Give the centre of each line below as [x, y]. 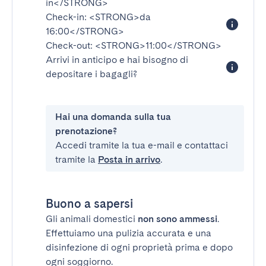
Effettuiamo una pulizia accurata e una [129, 233]
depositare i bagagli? [91, 74]
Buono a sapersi [89, 204]
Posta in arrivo [129, 159]
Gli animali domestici [92, 219]
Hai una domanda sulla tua [113, 117]
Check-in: [67, 17]
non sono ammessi [178, 219]
